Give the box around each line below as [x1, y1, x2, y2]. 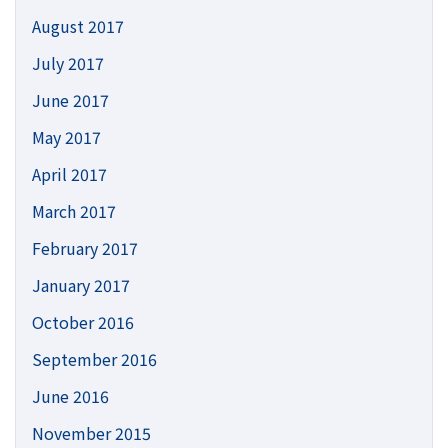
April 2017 [32, 162, 107, 186]
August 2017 [32, 14, 124, 38]
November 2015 [32, 421, 151, 445]
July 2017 [32, 51, 104, 75]
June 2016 [32, 384, 109, 408]
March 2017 [32, 199, 116, 223]
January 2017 [32, 273, 130, 297]
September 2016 [32, 347, 157, 371]
